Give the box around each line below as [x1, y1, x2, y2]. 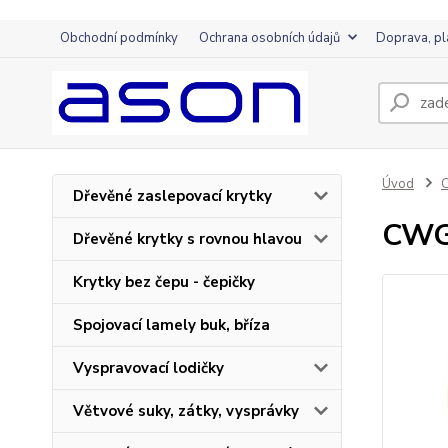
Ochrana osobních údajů [199, 29, 340, 47]
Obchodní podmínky [60, 29, 178, 47]
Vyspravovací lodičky [73, 358, 224, 378]
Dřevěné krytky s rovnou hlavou [73, 229, 302, 249]
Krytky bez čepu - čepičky [73, 272, 255, 292]
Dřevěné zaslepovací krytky [73, 186, 272, 206]
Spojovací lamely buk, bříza [73, 315, 270, 335]
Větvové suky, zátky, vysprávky [73, 401, 299, 421]
